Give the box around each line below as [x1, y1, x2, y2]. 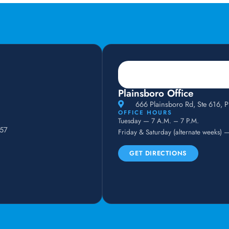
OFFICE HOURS [118, 108, 173, 117]
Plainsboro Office [118, 86, 194, 100]
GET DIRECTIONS [129, 149, 187, 158]
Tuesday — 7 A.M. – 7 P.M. [118, 116, 199, 126]
